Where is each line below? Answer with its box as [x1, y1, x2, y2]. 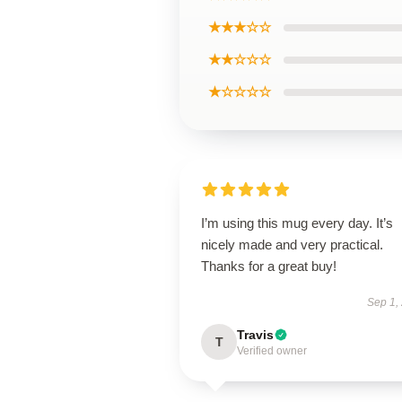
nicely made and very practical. [201, 237, 383, 252]
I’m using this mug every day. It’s [201, 215, 393, 231]
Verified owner [237, 345, 307, 357]
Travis [237, 328, 274, 342]
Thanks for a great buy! [201, 258, 336, 274]
